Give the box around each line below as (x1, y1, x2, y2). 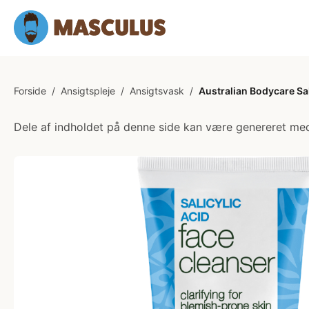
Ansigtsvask (130, 85, 184, 97)
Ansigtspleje (61, 85, 115, 97)
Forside (14, 85, 46, 97)
